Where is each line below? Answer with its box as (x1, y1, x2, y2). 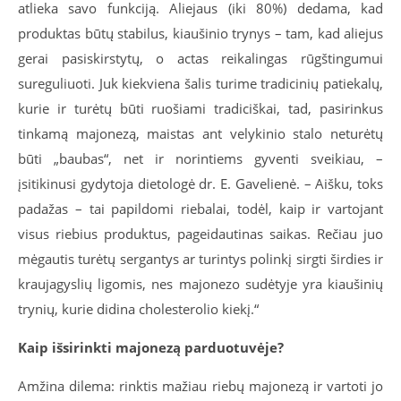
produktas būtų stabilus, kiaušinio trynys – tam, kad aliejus (18, 24, 383, 43)
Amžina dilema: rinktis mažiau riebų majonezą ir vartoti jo (18, 377, 383, 396)
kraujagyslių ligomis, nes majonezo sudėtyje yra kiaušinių (18, 275, 383, 294)
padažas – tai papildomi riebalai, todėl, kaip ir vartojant (18, 200, 383, 218)
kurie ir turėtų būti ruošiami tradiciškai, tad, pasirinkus (18, 99, 383, 118)
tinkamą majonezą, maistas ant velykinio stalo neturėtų (18, 124, 383, 143)
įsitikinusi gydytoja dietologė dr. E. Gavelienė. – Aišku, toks (18, 175, 383, 193)
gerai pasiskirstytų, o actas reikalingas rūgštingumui (18, 49, 383, 68)
